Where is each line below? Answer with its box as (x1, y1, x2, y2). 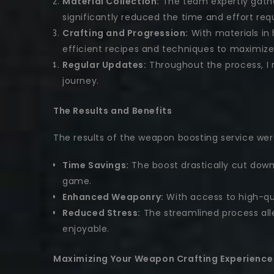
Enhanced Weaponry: (62, 191, 164, 204)
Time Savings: (62, 159, 129, 172)
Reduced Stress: (62, 207, 141, 220)
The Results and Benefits (53, 105, 172, 117)
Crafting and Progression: (62, 27, 188, 40)
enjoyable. (62, 223, 109, 235)
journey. (62, 75, 99, 87)
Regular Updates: (62, 59, 147, 72)
